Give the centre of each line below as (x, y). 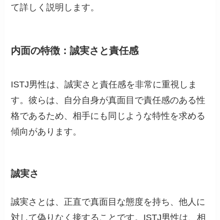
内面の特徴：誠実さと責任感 (75, 50)
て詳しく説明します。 (55, 7)
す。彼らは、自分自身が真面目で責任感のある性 (108, 100)
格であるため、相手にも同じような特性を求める (108, 116)
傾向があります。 (46, 132)
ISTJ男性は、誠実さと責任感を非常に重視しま (104, 85)
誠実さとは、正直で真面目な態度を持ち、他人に (108, 202)
